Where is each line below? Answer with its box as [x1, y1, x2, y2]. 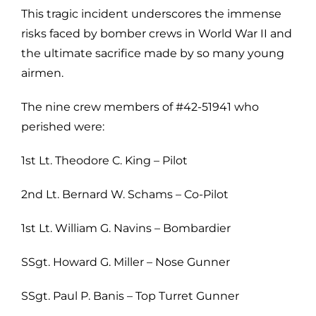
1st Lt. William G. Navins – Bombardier [21, 221, 231, 235]
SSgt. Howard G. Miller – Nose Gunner [21, 255, 230, 269]
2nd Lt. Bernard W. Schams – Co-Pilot [21, 187, 229, 201]
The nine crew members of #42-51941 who [21, 99, 259, 114]
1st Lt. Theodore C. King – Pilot [21, 153, 188, 167]
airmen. [21, 66, 63, 80]
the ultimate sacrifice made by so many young [21, 46, 284, 60]
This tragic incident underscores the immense [21, 6, 281, 20]
